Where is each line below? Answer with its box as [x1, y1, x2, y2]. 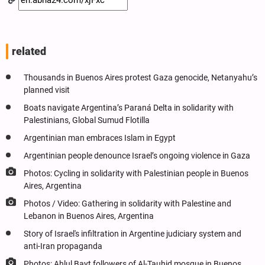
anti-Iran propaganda [24, 241, 102, 251]
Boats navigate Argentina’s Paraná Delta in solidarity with [24, 102, 234, 113]
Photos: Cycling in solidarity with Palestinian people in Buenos [24, 168, 248, 179]
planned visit [24, 85, 70, 95]
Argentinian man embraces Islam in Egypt [24, 132, 176, 143]
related [12, 45, 46, 57]
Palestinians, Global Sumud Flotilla [24, 115, 150, 125]
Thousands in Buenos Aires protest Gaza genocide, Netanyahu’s [24, 72, 257, 83]
